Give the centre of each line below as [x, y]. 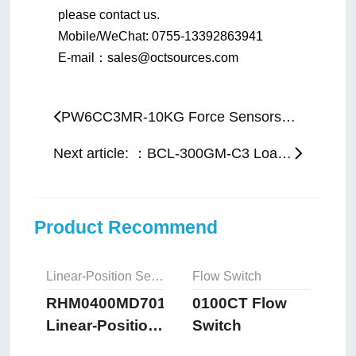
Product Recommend [126, 227]
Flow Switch [226, 277]
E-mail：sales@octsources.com [149, 58]
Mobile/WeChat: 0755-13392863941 [163, 37]
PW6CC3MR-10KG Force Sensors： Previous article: [289, 117]
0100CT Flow [239, 304]
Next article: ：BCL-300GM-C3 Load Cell [285, 153]
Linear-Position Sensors [157, 277]
